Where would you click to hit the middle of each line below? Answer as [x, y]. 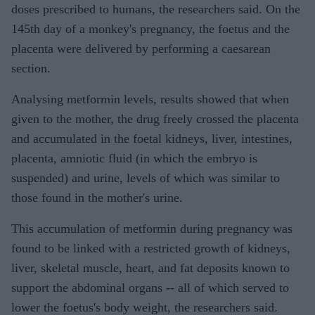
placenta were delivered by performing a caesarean [141, 48]
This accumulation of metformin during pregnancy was [152, 228]
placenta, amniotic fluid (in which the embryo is [134, 158]
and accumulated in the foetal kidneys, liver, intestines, [152, 138]
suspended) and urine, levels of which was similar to [146, 178]
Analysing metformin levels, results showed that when [150, 99]
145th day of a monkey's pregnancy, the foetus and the [150, 28]
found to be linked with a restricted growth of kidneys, [151, 248]
